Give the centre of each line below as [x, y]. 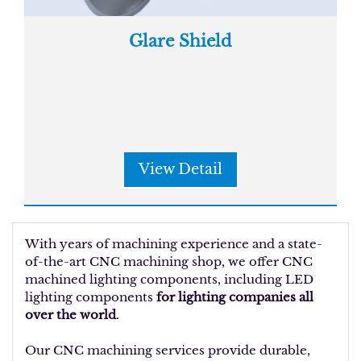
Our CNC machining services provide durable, [168, 350]
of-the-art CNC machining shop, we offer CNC [169, 261]
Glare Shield [180, 41]
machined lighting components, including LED [169, 279]
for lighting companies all [233, 297]
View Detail [180, 169]
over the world [71, 315]
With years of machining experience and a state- [174, 244]
